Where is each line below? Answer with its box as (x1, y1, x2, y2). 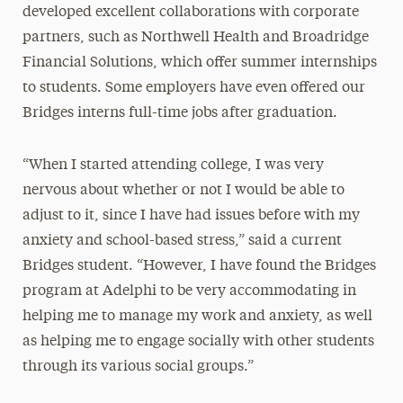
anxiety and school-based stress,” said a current (22, 233, 342, 248)
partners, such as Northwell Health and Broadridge (22, 30, 369, 45)
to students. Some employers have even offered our (22, 80, 365, 95)
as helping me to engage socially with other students (22, 334, 374, 349)
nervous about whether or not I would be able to (22, 183, 345, 198)
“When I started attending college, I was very (22, 157, 324, 173)
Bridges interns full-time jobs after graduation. (22, 105, 337, 121)
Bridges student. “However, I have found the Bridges (22, 258, 376, 273)
